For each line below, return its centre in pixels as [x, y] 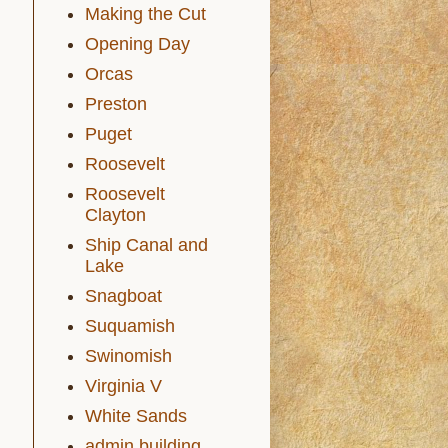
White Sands [136, 416]
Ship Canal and [146, 245]
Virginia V [123, 386]
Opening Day [137, 44]
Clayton [115, 215]
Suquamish [130, 326]
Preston [116, 104]
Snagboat [123, 296]
